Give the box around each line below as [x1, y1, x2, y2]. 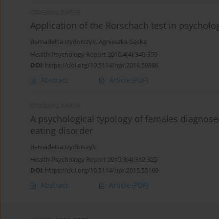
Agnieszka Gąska [99, 38, 147, 46]
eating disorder [30, 125, 93, 137]
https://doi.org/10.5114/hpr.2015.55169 [45, 166, 158, 175]
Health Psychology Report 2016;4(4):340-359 [30, 50, 157, 59]
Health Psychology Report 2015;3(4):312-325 [30, 155, 157, 164]
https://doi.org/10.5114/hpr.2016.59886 [45, 61, 158, 70]
